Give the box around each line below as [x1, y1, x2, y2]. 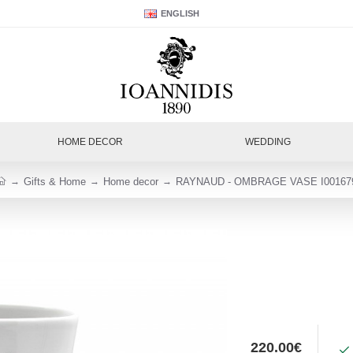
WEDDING [245, 136, 292, 147]
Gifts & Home [24, 175, 86, 188]
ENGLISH [161, 9, 199, 18]
